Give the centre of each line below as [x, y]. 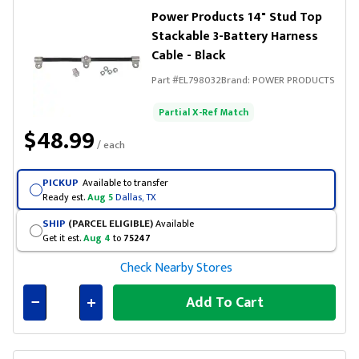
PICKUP [60, 182]
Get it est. [63, 238]
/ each [110, 145]
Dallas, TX [135, 197]
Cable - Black [189, 56]
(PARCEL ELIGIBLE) [109, 223]
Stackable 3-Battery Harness [235, 36]
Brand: [237, 80]
